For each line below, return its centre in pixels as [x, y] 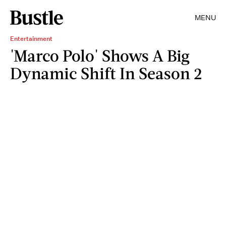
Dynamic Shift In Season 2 [106, 73]
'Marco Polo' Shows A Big [100, 55]
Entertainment [31, 39]
